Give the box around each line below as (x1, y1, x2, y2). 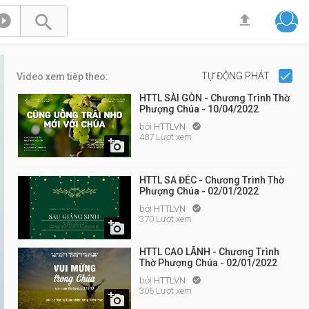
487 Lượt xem (139, 132, 192, 142)
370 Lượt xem (139, 214, 192, 224)
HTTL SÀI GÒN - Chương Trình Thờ (139, 92, 290, 103)
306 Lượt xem (139, 286, 192, 296)
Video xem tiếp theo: (17, 71, 108, 82)
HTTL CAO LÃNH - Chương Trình (139, 246, 279, 257)
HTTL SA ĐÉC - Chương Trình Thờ (139, 175, 284, 186)
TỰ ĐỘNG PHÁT (201, 70, 272, 81)
